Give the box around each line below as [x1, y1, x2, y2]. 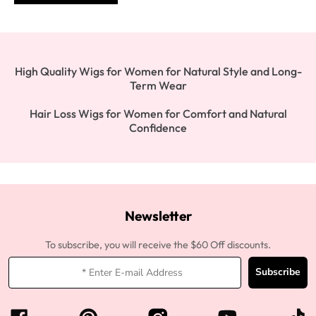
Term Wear [129, 78, 187, 92]
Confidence [129, 121, 187, 135]
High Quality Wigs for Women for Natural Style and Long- [14, 64, 302, 78]
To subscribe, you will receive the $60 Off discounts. [45, 238, 271, 251]
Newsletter [124, 207, 192, 224]
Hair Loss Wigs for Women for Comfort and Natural [29, 107, 287, 121]
